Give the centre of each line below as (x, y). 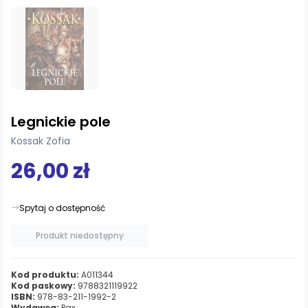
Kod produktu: (45, 274)
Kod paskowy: (43, 285)
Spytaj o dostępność (62, 208)
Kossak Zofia (41, 141)
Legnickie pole (61, 121)
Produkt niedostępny (80, 235)
